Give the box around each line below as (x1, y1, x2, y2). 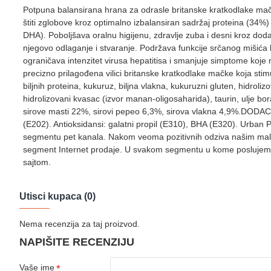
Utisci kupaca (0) (19, 191, 96, 202)
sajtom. (23, 157, 51, 168)
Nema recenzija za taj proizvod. (19, 219, 140, 229)
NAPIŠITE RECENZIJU (19, 236, 134, 249)
